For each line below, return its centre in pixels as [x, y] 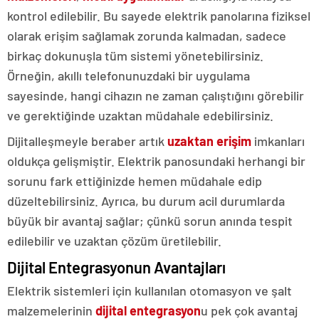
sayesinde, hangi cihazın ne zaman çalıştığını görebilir [156, 95]
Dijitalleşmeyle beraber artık [87, 141]
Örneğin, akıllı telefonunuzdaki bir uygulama [129, 75]
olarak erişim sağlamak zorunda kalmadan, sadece [147, 35]
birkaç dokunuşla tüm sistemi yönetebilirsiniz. [135, 55]
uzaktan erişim [209, 141]
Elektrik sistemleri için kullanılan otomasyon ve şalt [150, 290]
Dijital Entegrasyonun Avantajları [116, 267]
